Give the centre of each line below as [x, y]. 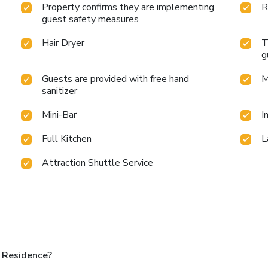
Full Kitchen [67, 139]
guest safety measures [91, 19]
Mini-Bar [60, 115]
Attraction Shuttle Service [98, 163]
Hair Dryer [63, 43]
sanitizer [60, 91]
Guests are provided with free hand [116, 79]
